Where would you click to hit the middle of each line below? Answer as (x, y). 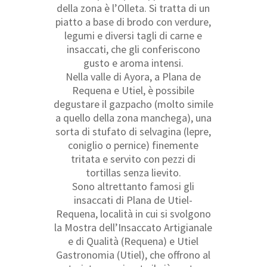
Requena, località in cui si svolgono (133, 213)
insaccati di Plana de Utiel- (133, 200)
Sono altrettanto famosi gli (133, 186)
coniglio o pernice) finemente (133, 145)
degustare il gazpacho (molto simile (133, 104)
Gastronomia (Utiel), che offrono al (133, 254)
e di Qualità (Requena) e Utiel (133, 241)
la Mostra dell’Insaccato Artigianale (133, 227)
